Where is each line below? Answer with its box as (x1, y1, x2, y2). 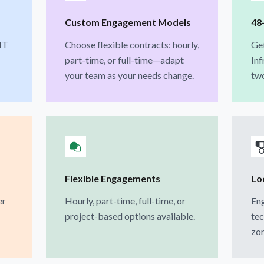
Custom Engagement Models (64, 16, 191, 28)
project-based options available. (64, 210, 195, 222)
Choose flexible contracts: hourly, (64, 38, 199, 50)
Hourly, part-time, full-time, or (64, 194, 186, 206)
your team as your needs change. (64, 69, 194, 81)
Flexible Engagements (64, 172, 160, 184)
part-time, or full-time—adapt (64, 54, 184, 65)
